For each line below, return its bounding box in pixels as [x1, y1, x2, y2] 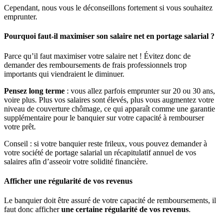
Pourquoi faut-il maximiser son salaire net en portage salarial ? [4, 32, 215, 41]
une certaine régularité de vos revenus [61, 205, 189, 214]
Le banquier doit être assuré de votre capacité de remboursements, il [4, 196, 216, 205]
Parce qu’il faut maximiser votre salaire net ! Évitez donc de [4, 51, 191, 60]
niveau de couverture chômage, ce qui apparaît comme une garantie [4, 104, 215, 113]
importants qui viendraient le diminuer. [4, 69, 124, 78]
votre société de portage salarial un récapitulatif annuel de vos [4, 148, 196, 157]
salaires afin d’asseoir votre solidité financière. [4, 157, 148, 166]
